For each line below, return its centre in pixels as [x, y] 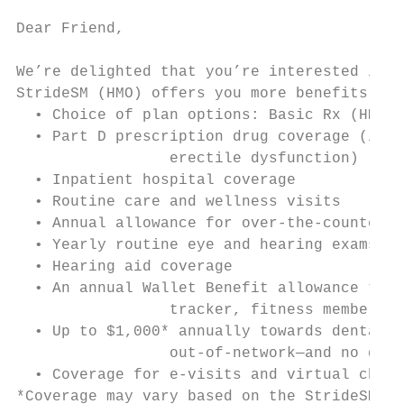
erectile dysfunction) [88, 159]
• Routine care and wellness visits [179, 202]
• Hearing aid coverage [124, 267]
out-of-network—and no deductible [88, 353]
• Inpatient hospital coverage [156, 180]
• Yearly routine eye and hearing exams [197, 245]
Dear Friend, [70, 29]
